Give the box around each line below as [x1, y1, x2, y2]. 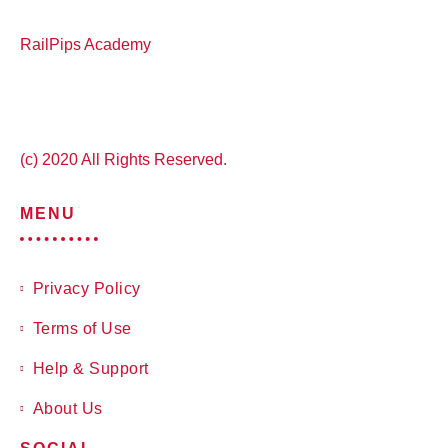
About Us [32, 399, 103, 417]
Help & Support [32, 359, 149, 377]
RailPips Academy [20, 35, 151, 53]
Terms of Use [32, 319, 132, 337]
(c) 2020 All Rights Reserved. [20, 150, 227, 168]
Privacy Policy [32, 279, 141, 297]
